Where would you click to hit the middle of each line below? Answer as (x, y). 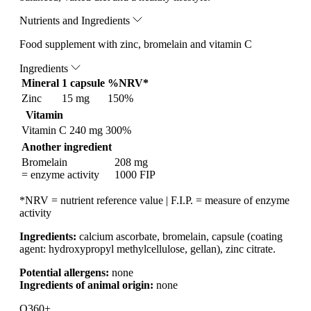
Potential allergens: (64, 272)
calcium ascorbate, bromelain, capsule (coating (179, 236)
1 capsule (83, 83)
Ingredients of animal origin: (86, 285)
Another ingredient (67, 146)
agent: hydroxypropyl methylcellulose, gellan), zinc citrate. (148, 249)
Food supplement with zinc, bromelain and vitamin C (136, 44)
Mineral (40, 83)
